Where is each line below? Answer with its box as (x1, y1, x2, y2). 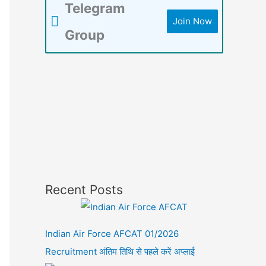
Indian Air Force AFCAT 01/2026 (45, 227, 179, 239)
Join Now (173, 15, 212, 27)
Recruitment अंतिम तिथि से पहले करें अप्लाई (45, 245, 195, 257)
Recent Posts (45, 182, 123, 197)
